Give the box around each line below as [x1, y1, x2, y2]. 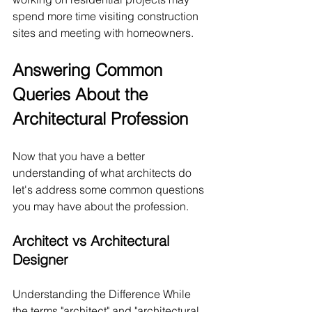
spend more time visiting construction [13, 9, 201, 24]
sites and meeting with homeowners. [13, 26, 194, 40]
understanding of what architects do [13, 166, 194, 180]
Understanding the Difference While [13, 287, 194, 302]
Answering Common [13, 60, 167, 81]
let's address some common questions [13, 182, 207, 197]
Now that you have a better [13, 149, 148, 164]
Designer [13, 251, 68, 269]
